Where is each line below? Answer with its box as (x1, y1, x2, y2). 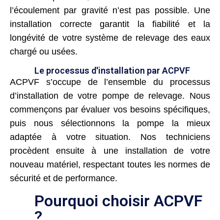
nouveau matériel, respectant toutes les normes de (10, 159, 210, 169)
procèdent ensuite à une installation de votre (10, 145, 210, 156)
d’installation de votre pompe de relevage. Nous (10, 90, 210, 101)
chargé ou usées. (10, 46, 78, 56)
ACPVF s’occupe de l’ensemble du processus (10, 77, 210, 87)
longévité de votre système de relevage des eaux (10, 32, 210, 43)
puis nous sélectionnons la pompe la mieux (10, 118, 210, 128)
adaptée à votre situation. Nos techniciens (10, 132, 210, 142)
